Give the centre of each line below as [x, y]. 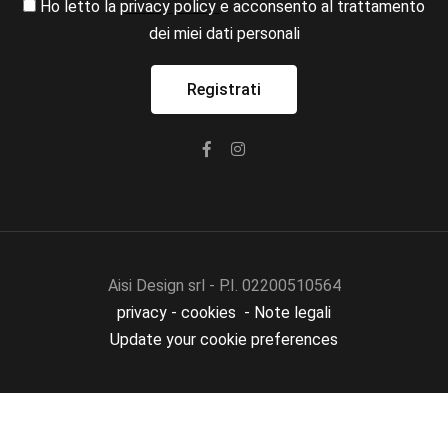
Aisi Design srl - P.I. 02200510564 [224, 286]
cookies [210, 313]
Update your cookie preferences [224, 340]
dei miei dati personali [224, 34]
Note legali [292, 313]
